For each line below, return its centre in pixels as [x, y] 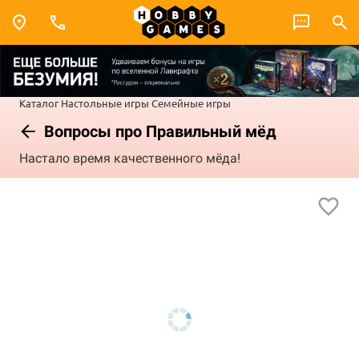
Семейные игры [191, 103]
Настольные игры [105, 103]
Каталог [39, 103]
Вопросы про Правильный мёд [158, 131]
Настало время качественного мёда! [130, 159]
